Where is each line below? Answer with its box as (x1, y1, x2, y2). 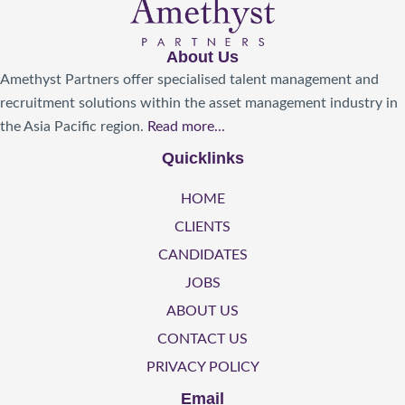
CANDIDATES (157, 248, 248, 263)
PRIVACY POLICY (146, 360, 259, 375)
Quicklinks (161, 149, 244, 168)
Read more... (147, 119, 225, 135)
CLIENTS (174, 220, 231, 235)
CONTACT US (157, 332, 248, 347)
